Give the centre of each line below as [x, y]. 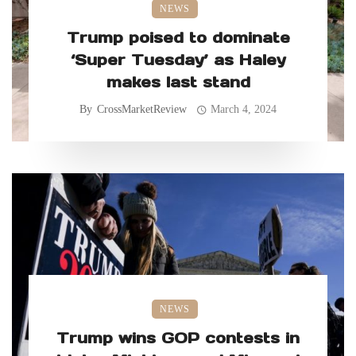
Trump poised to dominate [178, 38]
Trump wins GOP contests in [178, 338]
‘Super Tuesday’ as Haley [178, 60]
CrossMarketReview [141, 110]
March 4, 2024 [244, 110]
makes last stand [178, 82]
